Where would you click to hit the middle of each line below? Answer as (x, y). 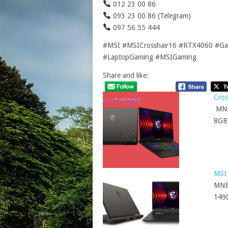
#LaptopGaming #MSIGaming (150, 57)
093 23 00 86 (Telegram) (151, 16)
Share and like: (126, 75)
